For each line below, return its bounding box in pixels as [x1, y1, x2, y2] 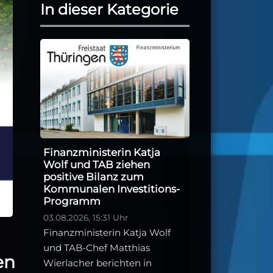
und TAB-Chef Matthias [43, 241, 150, 253]
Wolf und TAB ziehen [43, 158, 150, 171]
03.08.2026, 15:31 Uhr [43, 212, 128, 222]
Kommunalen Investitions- [43, 182, 180, 195]
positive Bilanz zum [43, 170, 144, 183]
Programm [43, 194, 101, 207]
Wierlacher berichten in [43, 257, 152, 269]
